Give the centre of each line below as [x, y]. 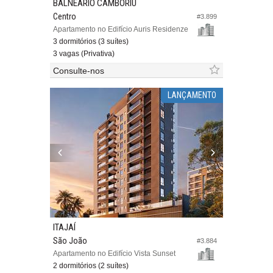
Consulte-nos [79, 71]
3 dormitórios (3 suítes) [91, 42]
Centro [65, 17]
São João [70, 241]
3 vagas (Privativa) [84, 54]
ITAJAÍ [64, 228]
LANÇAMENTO [192, 95]
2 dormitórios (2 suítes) [91, 266]
